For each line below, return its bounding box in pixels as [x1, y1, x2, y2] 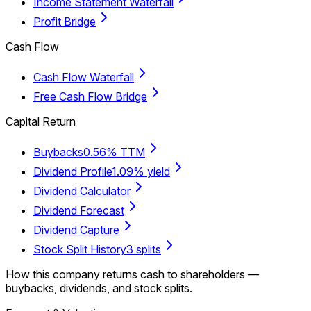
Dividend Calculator [33, 183, 131, 198]
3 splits [126, 242, 161, 256]
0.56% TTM [83, 144, 145, 159]
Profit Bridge [33, 14, 96, 28]
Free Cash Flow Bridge [33, 89, 147, 103]
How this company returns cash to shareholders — [6, 267, 259, 281]
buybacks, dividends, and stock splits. [6, 280, 192, 295]
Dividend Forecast [33, 203, 124, 217]
